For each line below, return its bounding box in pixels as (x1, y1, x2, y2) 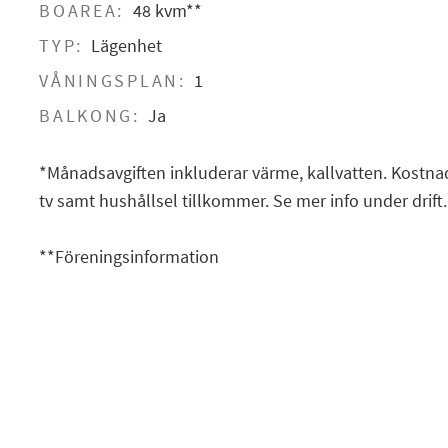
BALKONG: (39, 104, 140, 128)
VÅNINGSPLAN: (39, 69, 186, 93)
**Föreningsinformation (39, 244, 220, 268)
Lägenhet (91, 34, 163, 58)
